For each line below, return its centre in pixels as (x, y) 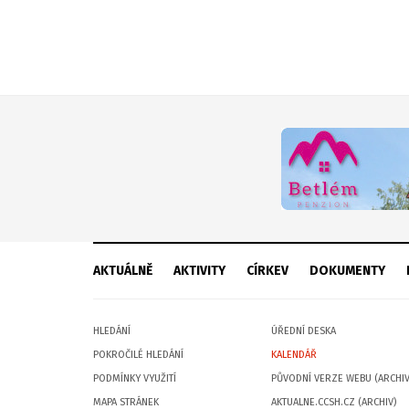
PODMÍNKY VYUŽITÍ (135, 378)
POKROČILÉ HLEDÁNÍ (138, 355)
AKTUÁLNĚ (123, 271)
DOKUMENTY (347, 271)
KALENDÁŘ (294, 355)
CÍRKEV (267, 271)
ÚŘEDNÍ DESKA (304, 331)
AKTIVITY (199, 271)
